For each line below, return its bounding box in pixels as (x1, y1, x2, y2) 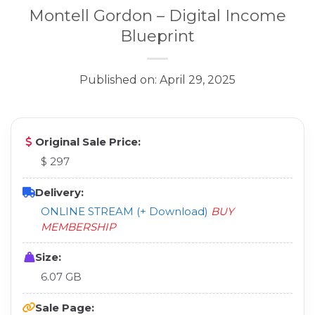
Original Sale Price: (35, 134, 141, 148)
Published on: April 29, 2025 (79, 72, 236, 86)
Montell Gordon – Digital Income (29, 5, 286, 25)
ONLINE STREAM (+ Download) (41, 204, 208, 218)
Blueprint (120, 25, 195, 46)
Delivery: (35, 185, 84, 199)
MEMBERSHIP (41, 219, 116, 233)
